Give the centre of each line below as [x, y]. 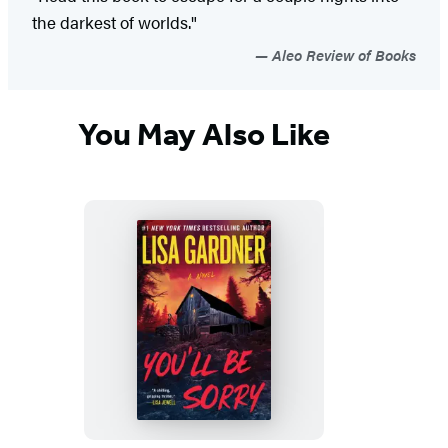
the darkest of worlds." [114, 21]
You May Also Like [204, 134]
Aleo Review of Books [342, 54]
